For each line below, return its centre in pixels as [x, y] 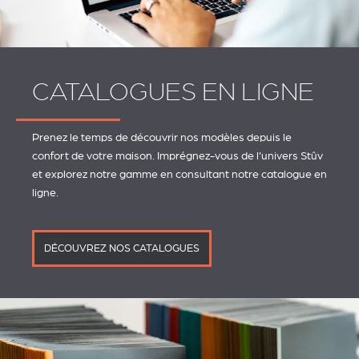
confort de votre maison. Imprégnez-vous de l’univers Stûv [177, 155]
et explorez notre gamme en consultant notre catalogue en [179, 173]
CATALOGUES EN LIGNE [173, 92]
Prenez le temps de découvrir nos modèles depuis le [162, 137]
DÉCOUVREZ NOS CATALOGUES [122, 248]
